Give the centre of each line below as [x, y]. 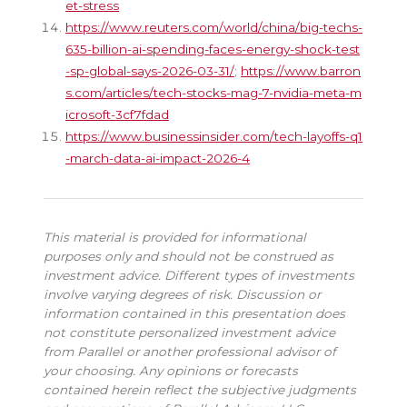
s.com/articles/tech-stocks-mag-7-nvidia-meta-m [213, 92]
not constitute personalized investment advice [189, 332]
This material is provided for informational [175, 237]
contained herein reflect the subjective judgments [200, 389]
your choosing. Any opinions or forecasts [171, 370]
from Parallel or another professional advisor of [190, 351]
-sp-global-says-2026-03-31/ [150, 70]
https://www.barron [301, 70]
